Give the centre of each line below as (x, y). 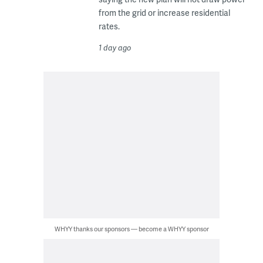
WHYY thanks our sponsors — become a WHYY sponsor (131, 229)
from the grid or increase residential (164, 13)
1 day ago (115, 48)
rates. (109, 26)
